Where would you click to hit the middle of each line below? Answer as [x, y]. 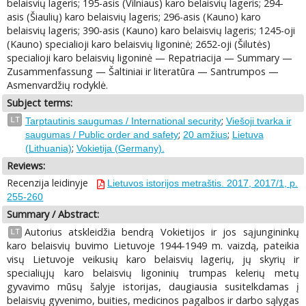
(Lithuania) [48, 148]
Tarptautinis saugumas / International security [123, 121]
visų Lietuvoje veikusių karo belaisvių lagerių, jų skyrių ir [153, 259]
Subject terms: [40, 103]
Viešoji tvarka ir [259, 121]
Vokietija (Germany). [120, 148]
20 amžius [205, 134]
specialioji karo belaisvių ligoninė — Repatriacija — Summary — [150, 58]
